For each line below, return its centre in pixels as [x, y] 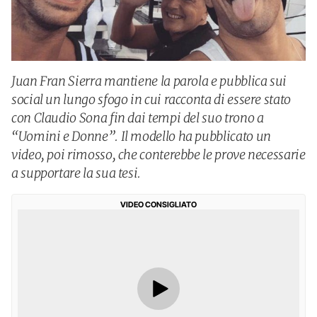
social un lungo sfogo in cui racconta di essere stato [151, 99]
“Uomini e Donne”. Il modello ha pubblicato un [141, 136]
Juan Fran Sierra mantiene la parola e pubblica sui [149, 81]
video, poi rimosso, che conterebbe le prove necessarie [158, 155]
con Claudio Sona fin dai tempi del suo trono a [138, 118]
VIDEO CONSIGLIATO [158, 204]
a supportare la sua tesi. [76, 173]
